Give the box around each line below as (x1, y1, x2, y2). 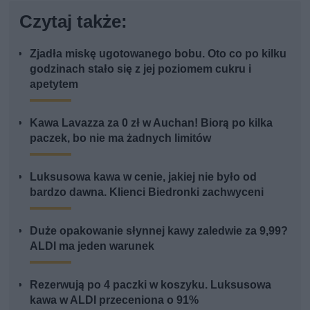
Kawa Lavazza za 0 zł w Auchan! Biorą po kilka (30, 116, 273, 130)
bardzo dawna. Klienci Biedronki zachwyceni (30, 185, 264, 199)
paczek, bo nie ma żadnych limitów (30, 131, 212, 145)
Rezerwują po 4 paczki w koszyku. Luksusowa (30, 278, 272, 292)
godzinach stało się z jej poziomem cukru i (30, 62, 252, 76)
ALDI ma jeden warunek (30, 239, 155, 253)
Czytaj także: (19, 11, 128, 33)
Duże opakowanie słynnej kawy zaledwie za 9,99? (30, 224, 289, 238)
